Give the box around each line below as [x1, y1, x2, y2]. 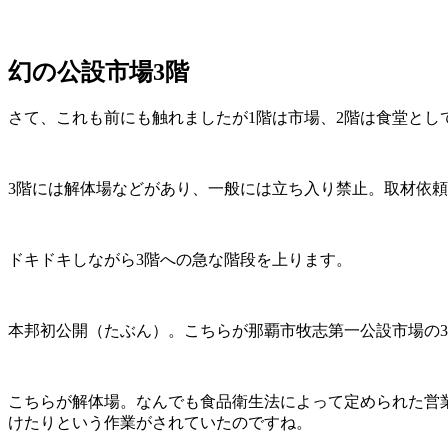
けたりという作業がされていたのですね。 [8, 414, 312, 432]
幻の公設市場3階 [8, 59, 189, 86]
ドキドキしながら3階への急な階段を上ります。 [8, 251, 352, 269]
